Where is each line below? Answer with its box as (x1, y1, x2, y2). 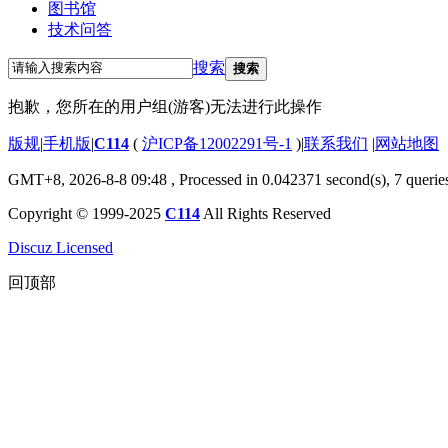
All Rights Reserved (200, 204, 331, 222)
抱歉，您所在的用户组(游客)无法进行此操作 (8, 97, 322, 115)
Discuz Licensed (8, 238, 113, 256)
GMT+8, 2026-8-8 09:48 (8, 170, 167, 188)
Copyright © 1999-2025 (8, 204, 165, 222)
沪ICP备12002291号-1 (142, 134, 292, 152)
